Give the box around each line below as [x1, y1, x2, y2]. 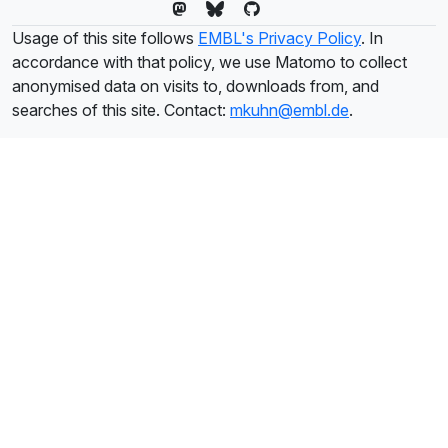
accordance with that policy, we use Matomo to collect [12, 52, 407, 73]
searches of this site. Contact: [12, 100, 230, 121]
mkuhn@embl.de [230, 100, 349, 121]
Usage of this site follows [12, 28, 198, 49]
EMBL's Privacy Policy [198, 28, 361, 49]
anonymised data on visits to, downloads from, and [12, 76, 379, 97]
